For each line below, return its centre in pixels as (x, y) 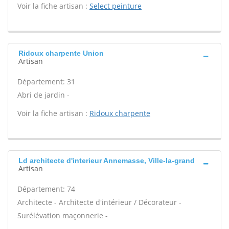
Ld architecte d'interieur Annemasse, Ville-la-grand (107, 161)
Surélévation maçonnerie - (63, 215)
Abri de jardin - (43, 95)
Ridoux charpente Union (61, 53)
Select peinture (116, 6)
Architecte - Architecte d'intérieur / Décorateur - (99, 202)
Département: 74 (46, 189)
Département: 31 (46, 82)
